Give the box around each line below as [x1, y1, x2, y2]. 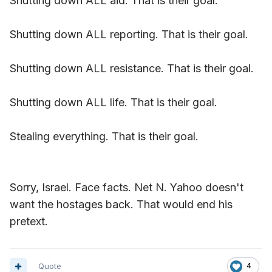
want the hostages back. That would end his [10, 198, 233, 211]
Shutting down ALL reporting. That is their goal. [10, 28, 248, 41]
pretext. [10, 215, 48, 228]
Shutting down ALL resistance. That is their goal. [10, 62, 254, 75]
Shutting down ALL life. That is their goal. [10, 96, 217, 109]
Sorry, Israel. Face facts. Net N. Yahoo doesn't [10, 181, 243, 194]
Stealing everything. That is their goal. [10, 130, 199, 143]
